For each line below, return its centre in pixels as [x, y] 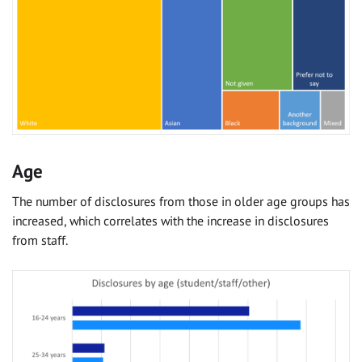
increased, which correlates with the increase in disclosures [170, 221]
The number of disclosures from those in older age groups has [181, 202]
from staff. [40, 240]
